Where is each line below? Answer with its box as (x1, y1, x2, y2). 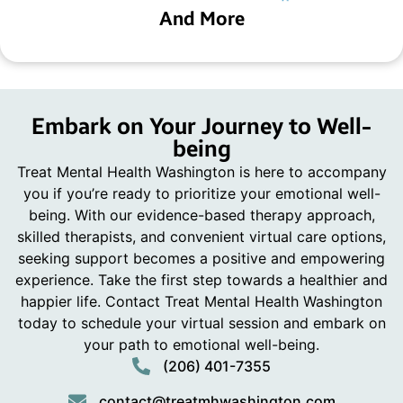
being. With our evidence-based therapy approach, (28, 205, 375, 224)
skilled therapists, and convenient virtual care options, (17, 227, 386, 246)
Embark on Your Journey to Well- (31, 112, 372, 140)
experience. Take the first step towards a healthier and (15, 270, 388, 289)
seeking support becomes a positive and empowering (18, 248, 385, 267)
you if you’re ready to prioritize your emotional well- (22, 184, 381, 202)
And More (158, 6, 245, 31)
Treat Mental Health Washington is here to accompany (16, 162, 387, 181)
